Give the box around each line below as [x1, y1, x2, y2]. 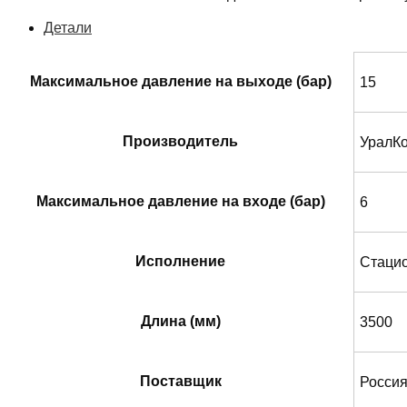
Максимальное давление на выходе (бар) [29, 73, 332, 89]
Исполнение [135, 253, 225, 269]
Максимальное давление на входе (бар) [35, 193, 325, 209]
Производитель [123, 133, 238, 149]
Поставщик [139, 372, 222, 389]
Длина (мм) [140, 313, 221, 329]
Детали [44, 19, 92, 35]
